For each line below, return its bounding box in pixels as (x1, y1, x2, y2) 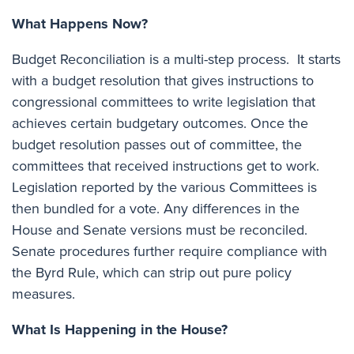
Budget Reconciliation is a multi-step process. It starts (12, 48, 341, 70)
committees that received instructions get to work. (12, 155, 323, 176)
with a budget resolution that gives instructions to (12, 70, 314, 91)
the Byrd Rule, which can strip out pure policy (12, 262, 292, 283)
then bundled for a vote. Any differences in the (12, 198, 299, 219)
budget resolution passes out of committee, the (12, 134, 302, 155)
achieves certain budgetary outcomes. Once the (12, 112, 308, 134)
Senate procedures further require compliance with (12, 240, 327, 262)
